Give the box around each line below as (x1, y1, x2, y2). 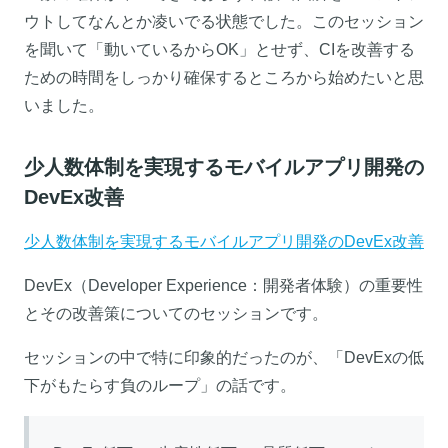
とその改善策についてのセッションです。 (24, 304, 328, 322)
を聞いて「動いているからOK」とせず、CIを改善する (24, 40, 415, 58)
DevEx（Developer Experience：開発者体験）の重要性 (24, 276, 423, 294)
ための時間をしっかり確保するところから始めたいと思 (24, 68, 424, 86)
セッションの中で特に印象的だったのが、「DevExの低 (24, 348, 424, 366)
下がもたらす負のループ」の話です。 (24, 376, 296, 394)
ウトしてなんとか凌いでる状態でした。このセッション (24, 12, 424, 30)
